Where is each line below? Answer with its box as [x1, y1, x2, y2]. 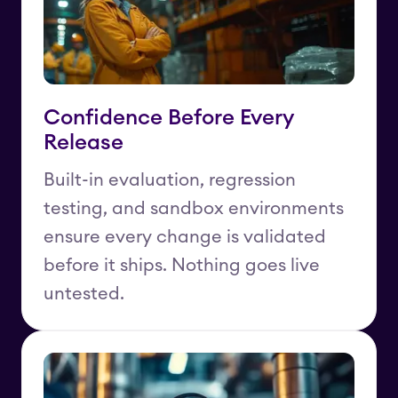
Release [44, 132, 123, 155]
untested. [44, 285, 124, 304]
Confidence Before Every [44, 107, 293, 130]
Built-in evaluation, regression [44, 171, 296, 190]
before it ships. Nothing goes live [44, 257, 320, 275]
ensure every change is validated [44, 228, 326, 247]
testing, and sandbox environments [44, 200, 344, 219]
